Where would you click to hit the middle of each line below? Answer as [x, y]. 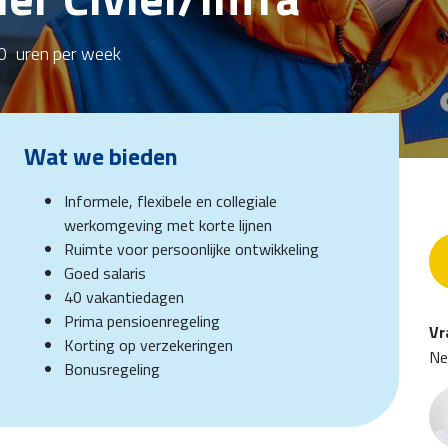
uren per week [68, 53]
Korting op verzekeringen [148, 345]
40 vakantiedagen [124, 297]
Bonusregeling [112, 369]
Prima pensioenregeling [142, 321]
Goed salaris [105, 273]
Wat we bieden [101, 156]
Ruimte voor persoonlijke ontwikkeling [191, 249]
